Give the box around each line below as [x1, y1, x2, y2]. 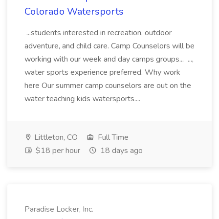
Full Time [96, 132, 129, 143]
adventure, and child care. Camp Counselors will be [24, 41, 195, 51]
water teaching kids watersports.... [24, 93, 142, 104]
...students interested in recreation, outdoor [24, 27, 172, 38]
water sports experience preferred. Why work [24, 67, 180, 78]
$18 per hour [34, 145, 80, 156]
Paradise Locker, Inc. [24, 204, 93, 215]
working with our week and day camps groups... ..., [24, 54, 194, 65]
